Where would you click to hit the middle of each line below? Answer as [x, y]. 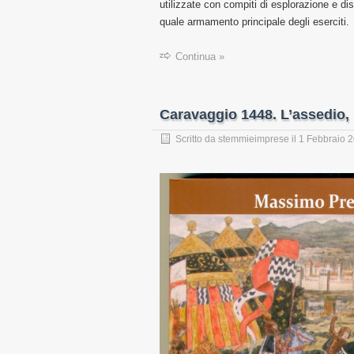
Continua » [200, 57]
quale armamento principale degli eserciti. [254, 22]
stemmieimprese [254, 139]
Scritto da [197, 139]
